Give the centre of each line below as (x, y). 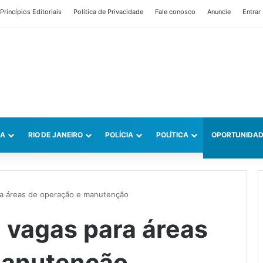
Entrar (252, 12)
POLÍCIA (119, 135)
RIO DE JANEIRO (55, 135)
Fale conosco (175, 12)
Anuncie (219, 12)
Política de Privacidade (108, 12)
